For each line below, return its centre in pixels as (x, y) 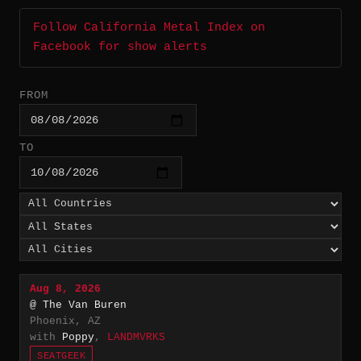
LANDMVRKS (136, 338)
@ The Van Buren (78, 305)
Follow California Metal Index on (149, 28)
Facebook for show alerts (120, 48)
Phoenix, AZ (65, 322)
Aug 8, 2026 (65, 289)
